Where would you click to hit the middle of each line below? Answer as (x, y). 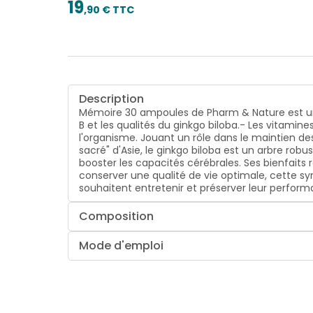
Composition (117, 216)
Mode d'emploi (122, 245)
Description (112, 99)
